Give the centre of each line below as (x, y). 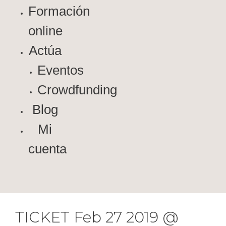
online (45, 31)
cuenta (47, 149)
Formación (59, 11)
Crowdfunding (77, 90)
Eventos (61, 70)
